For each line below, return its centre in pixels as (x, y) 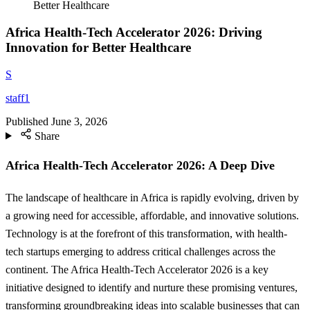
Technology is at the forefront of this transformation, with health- (146, 234)
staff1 (18, 98)
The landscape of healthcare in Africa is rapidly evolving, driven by (152, 198)
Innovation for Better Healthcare (98, 47)
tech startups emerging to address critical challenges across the (140, 252)
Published (27, 121)
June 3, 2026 (79, 121)
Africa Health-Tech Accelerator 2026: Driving (134, 32)
